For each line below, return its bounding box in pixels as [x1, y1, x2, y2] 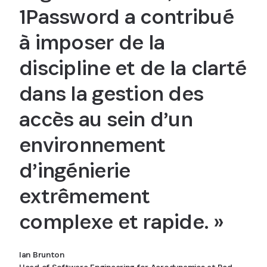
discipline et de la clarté [19, 54, 247, 81]
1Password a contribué [19, 2, 234, 30]
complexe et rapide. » [19, 207, 223, 235]
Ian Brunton [19, 249, 64, 260]
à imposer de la [19, 28, 165, 55]
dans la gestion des [19, 79, 204, 107]
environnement [19, 131, 166, 158]
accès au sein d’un [19, 105, 193, 132]
